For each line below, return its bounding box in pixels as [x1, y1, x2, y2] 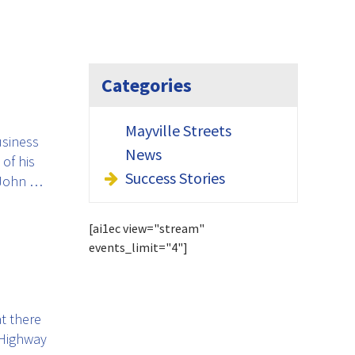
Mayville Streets [125, 120, 231, 140]
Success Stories [125, 168, 225, 188]
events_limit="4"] [89, 239, 188, 255]
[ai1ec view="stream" [89, 220, 204, 236]
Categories [101, 73, 192, 97]
